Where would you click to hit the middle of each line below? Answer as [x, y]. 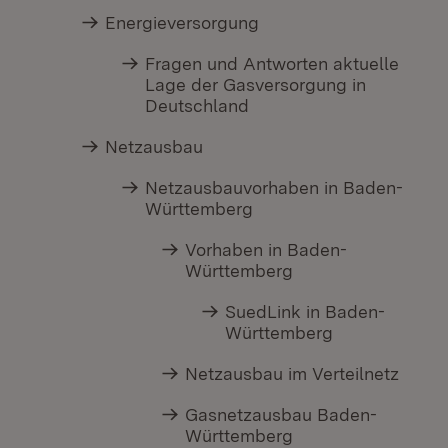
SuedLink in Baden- [305, 312]
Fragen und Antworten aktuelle [272, 64]
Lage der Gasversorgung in [256, 85]
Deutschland [197, 106]
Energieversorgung [182, 23]
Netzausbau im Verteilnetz [292, 374]
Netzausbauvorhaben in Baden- [274, 188]
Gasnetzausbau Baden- [281, 415]
